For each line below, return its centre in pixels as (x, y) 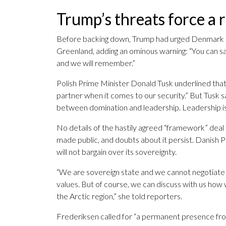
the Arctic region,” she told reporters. (119, 196)
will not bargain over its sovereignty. (117, 152)
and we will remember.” (96, 63)
